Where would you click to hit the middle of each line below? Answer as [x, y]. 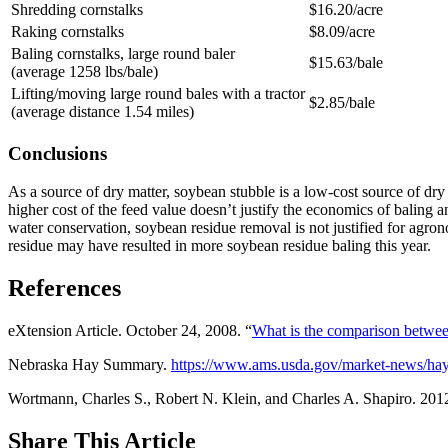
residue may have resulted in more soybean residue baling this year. [219, 246]
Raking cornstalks [67, 31]
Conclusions [57, 153]
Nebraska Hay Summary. [89, 365]
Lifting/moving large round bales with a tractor [158, 93]
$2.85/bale [342, 102]
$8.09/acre [342, 31]
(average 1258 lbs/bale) [84, 71]
